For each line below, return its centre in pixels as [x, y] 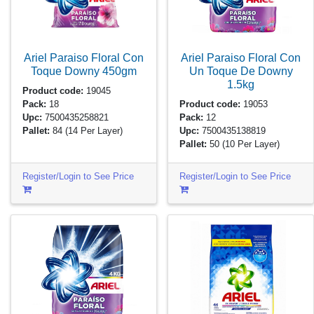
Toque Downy [67, 70]
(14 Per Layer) [94, 131]
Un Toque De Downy [241, 70]
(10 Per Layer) [251, 144]
